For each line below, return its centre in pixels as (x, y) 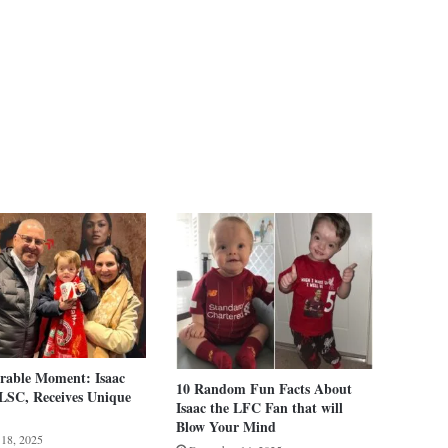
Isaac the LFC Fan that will (259, 407)
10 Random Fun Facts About (263, 388)
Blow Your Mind (225, 426)
